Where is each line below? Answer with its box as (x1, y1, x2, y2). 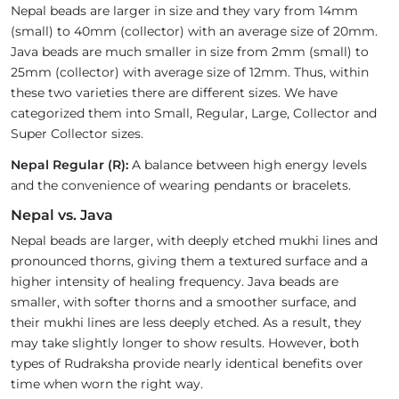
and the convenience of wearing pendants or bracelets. (11, 177, 351, 194)
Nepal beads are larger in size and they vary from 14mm (11, 3, 358, 20)
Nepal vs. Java (11, 207, 113, 224)
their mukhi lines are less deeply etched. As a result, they (11, 314, 362, 331)
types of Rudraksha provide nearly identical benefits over (11, 355, 363, 372)
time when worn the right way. (11, 376, 203, 393)
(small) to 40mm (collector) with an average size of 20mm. (11, 23, 378, 40)
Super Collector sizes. (11, 126, 143, 142)
